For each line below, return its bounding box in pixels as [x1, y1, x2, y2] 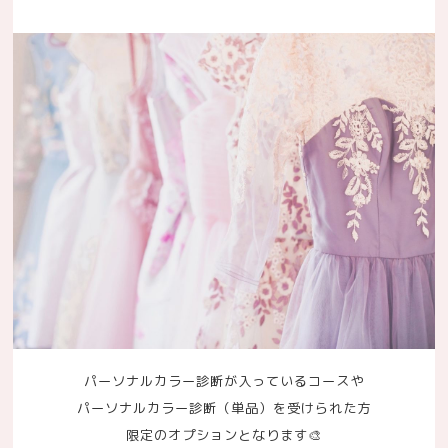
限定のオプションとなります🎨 [125, 426, 322, 445]
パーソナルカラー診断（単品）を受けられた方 [76, 399, 371, 418]
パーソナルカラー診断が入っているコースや [83, 372, 364, 391]
